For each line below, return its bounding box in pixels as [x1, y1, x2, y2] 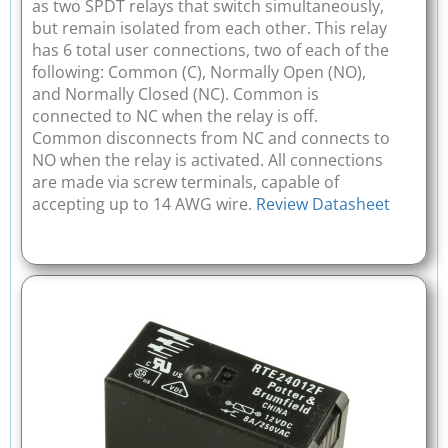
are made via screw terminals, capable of [32, 171, 339, 194]
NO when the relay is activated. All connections [32, 149, 383, 172]
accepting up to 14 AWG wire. [32, 193, 256, 216]
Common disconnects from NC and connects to [32, 127, 390, 150]
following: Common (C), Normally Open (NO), [32, 61, 366, 84]
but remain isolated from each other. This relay [32, 17, 387, 40]
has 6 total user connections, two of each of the [32, 39, 389, 62]
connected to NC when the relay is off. [32, 105, 318, 128]
